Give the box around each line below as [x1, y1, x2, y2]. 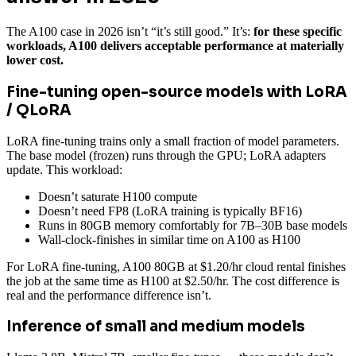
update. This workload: [6, 162, 122, 176]
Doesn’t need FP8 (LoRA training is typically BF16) [38, 203, 302, 218]
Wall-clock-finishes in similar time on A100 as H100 [38, 232, 300, 246]
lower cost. [6, 53, 64, 68]
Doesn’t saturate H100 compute [38, 189, 197, 203]
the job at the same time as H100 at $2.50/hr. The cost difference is [6, 273, 339, 288]
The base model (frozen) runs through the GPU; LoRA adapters [6, 148, 326, 162]
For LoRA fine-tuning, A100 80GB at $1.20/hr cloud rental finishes [6, 259, 346, 273]
